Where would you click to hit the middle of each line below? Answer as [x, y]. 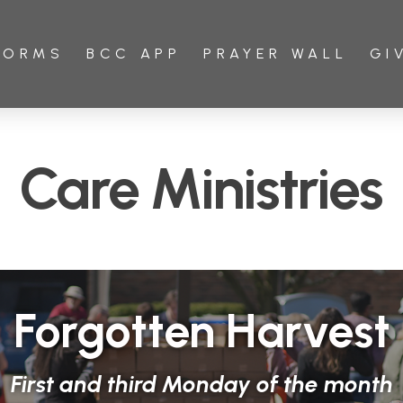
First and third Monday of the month [201, 385]
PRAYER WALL [275, 54]
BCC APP [134, 54]
